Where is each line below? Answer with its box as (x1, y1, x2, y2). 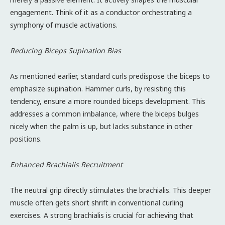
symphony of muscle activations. (10, 20, 118, 30)
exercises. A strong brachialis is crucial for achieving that (10, 210, 193, 220)
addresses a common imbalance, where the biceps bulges (10, 108, 199, 119)
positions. (10, 134, 42, 144)
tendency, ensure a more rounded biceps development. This (10, 96, 205, 106)
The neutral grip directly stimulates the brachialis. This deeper (10, 185, 211, 195)
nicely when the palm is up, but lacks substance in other (10, 121, 192, 131)
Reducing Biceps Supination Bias (10, 45, 121, 55)
